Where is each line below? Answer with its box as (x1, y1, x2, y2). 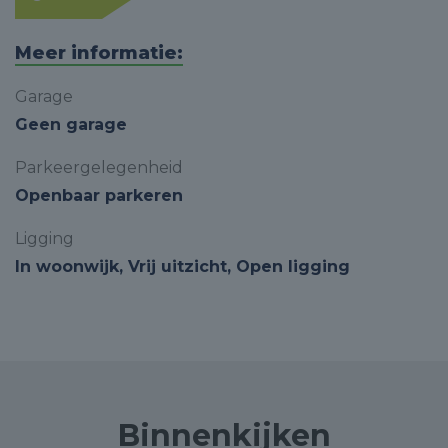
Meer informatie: (15, 42, 183, 64)
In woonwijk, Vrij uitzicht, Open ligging (15, 257, 350, 276)
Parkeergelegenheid (15, 158, 183, 177)
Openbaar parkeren (15, 186, 183, 205)
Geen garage (15, 115, 127, 134)
